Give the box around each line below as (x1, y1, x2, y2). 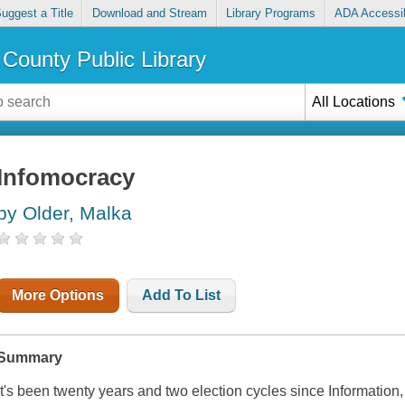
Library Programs (226, 6, 316, 21)
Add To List (142, 287, 221, 304)
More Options (12, 287, 105, 304)
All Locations (312, 93, 396, 109)
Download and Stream (91, 6, 207, 21)
